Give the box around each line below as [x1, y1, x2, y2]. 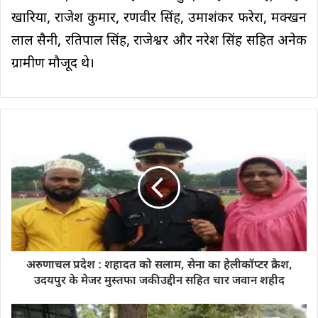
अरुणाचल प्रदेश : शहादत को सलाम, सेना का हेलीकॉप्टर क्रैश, [26, 258, 292, 274]
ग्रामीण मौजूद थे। [11, 55, 94, 74]
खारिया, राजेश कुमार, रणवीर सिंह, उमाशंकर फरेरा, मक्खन [11, 10, 307, 28]
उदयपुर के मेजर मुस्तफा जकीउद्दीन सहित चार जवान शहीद [33, 274, 285, 290]
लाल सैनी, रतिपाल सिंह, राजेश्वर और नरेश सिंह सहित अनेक [11, 33, 307, 51]
